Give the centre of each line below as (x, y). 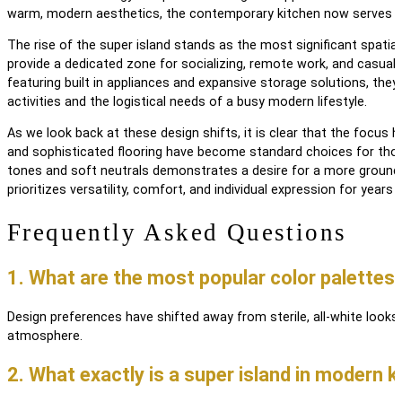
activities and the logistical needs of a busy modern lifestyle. (187, 101)
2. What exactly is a (96, 375)
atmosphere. (45, 336)
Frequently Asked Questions (177, 233)
